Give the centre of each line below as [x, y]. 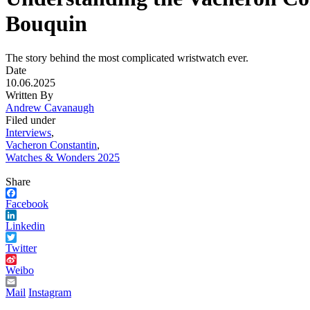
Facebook [27, 203]
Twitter [21, 248]
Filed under [30, 120]
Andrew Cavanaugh [50, 107]
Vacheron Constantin [51, 145]
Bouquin [46, 24]
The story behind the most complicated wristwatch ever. [127, 57]
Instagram [50, 292]
